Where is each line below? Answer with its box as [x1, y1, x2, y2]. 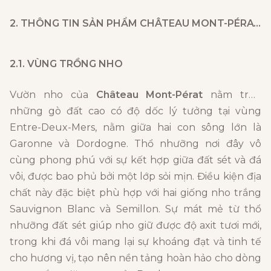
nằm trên [203, 89, 262, 101]
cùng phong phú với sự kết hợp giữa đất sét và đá [10, 154, 261, 166]
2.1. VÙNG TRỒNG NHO [10, 58, 123, 70]
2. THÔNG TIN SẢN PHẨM [10, 18, 140, 30]
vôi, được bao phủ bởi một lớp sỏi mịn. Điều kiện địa [10, 171, 261, 183]
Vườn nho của [10, 89, 96, 101]
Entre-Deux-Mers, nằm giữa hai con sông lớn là [10, 122, 261, 134]
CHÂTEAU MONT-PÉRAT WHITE [140, 18, 253, 30]
